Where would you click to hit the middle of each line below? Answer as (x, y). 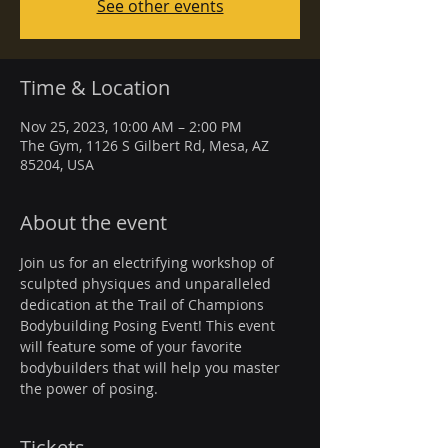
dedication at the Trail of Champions (144, 304)
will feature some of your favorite (133, 346)
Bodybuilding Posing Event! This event (149, 325)
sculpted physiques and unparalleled (147, 283)
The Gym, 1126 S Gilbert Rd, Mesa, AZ (144, 145)
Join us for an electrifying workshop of (149, 262)
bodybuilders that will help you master (152, 367)
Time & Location (95, 87)
